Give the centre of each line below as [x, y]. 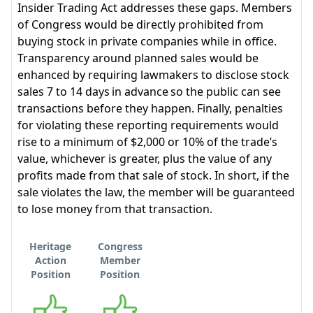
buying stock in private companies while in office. [147, 41]
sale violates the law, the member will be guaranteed [156, 192]
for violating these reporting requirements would [148, 125]
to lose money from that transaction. [115, 209]
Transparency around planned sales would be [138, 58]
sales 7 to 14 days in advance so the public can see [149, 92]
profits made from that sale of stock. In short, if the [153, 175]
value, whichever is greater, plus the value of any [145, 159]
